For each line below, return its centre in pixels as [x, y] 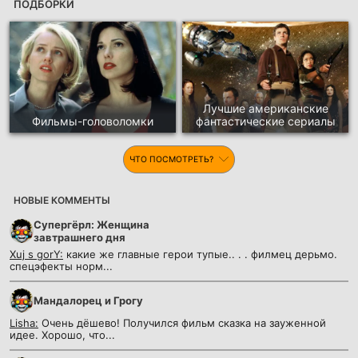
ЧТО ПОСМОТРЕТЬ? [173, 159]
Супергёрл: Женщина [91, 224]
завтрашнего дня [80, 237]
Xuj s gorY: [36, 254]
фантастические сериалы [265, 121]
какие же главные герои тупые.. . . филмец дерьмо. [200, 254]
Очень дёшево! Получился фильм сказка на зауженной [182, 322]
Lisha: [24, 322]
